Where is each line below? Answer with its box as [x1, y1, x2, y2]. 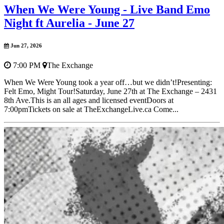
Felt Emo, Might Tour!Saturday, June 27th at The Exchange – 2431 [4, 86, 217, 95]
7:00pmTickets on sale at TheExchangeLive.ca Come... [4, 104, 178, 113]
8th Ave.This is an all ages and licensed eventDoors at [4, 95, 173, 104]
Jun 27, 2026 [9, 42, 42, 48]
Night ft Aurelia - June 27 [4, 16, 134, 29]
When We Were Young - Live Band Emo [4, 2, 210, 16]
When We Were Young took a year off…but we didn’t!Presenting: [4, 77, 212, 86]
